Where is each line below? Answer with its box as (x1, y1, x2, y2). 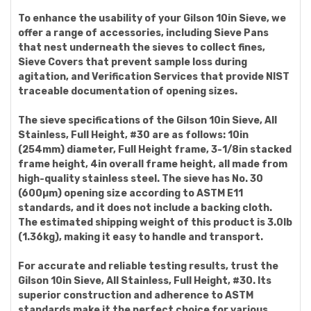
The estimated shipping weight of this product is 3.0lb (18, 216, 292, 228)
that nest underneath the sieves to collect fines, (18, 41, 265, 53)
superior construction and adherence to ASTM (18, 289, 253, 301)
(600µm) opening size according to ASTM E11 (18, 187, 243, 199)
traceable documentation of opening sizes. (18, 85, 237, 97)
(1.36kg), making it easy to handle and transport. (18, 230, 263, 243)
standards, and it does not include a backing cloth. (18, 201, 272, 214)
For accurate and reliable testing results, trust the (18, 260, 278, 272)
